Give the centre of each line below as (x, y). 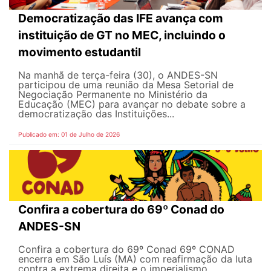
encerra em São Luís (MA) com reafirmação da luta (135, 259)
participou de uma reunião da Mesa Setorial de (126, 85)
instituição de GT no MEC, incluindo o (122, 35)
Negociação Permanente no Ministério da (113, 95)
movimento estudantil (80, 52)
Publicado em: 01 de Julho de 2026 (69, 135)
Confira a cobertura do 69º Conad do (121, 209)
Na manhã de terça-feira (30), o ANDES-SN (118, 75)
